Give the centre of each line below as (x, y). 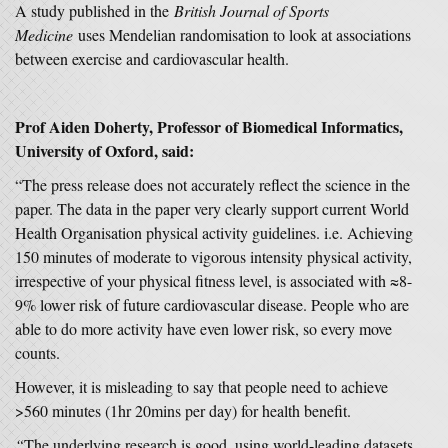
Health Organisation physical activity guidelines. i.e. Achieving (214, 232)
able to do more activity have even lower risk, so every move (203, 328)
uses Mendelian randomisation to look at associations (244, 34)
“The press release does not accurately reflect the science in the (212, 184)
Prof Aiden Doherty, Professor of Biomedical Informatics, (209, 126)
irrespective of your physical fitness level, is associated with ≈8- (213, 280)
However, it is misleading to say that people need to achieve (201, 386)
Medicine (46, 34)
